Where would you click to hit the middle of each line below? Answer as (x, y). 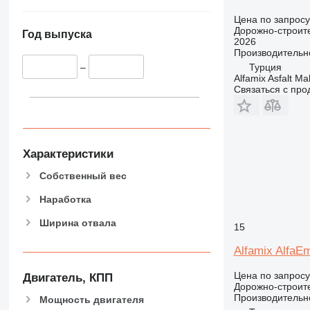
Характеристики (68, 154)
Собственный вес (83, 175)
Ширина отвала (77, 222)
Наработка (65, 199)
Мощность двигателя (91, 300)
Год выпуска (57, 35)
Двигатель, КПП (67, 278)
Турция (265, 67)
